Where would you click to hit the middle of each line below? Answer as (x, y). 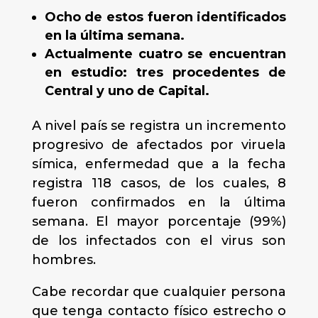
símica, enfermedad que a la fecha (159, 164)
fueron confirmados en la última (159, 202)
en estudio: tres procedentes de (165, 72)
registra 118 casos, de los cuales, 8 (159, 183)
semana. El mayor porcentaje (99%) (159, 221)
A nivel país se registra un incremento (159, 126)
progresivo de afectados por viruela (159, 145)
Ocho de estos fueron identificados (165, 17)
